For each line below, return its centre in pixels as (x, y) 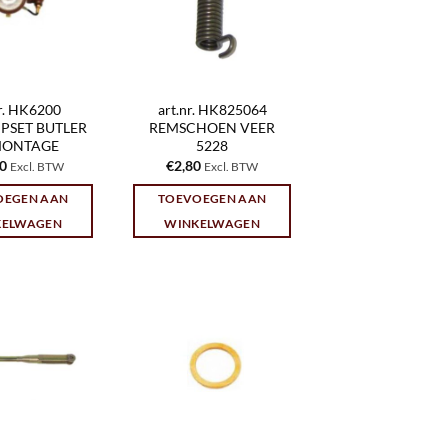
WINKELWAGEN (212, 224)
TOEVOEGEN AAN (212, 199)
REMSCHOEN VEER (212, 128)
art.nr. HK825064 (212, 110)
